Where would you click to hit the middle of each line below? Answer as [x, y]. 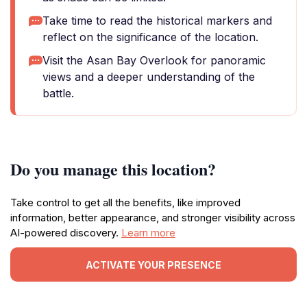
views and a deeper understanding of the [149, 77]
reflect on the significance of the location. [150, 37]
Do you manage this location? [113, 169]
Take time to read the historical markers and [157, 21]
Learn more [148, 233]
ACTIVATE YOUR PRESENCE [153, 265]
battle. [58, 93]
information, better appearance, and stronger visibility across [153, 218]
